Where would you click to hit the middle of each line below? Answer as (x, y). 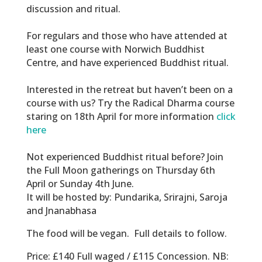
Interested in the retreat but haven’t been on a (129, 90)
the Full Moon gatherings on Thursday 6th (120, 170)
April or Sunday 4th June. (81, 184)
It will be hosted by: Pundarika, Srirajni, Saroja (127, 197)
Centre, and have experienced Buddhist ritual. (127, 63)
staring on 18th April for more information (121, 117)
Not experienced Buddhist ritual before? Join (125, 157)
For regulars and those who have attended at (127, 36)
